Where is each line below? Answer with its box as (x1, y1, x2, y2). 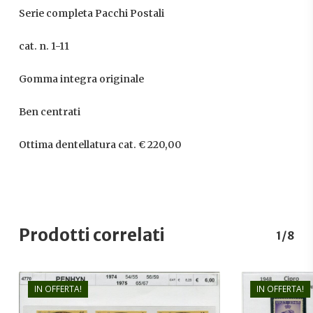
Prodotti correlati (18, 224, 165, 247)
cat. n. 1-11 (18, 40, 69, 53)
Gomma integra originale (18, 73, 144, 86)
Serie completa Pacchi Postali (18, 7, 164, 20)
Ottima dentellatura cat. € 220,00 (18, 138, 182, 152)
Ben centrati (18, 105, 80, 119)
